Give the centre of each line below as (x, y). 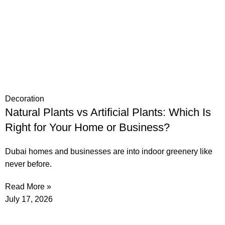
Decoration (25, 99)
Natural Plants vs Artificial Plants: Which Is (108, 113)
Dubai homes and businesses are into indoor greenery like (109, 152)
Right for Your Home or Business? (87, 128)
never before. (28, 164)
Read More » (28, 187)
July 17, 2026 (29, 199)
